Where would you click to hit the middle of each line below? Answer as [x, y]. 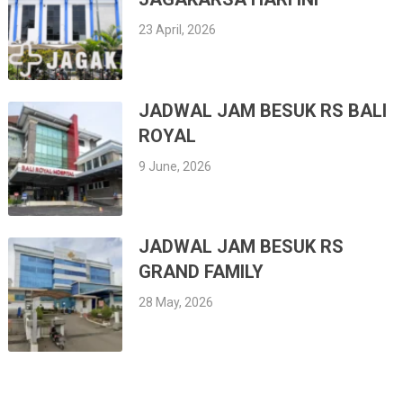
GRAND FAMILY [201, 271]
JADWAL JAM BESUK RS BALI [263, 110]
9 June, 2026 [175, 166]
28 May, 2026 [176, 302]
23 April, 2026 [178, 30]
